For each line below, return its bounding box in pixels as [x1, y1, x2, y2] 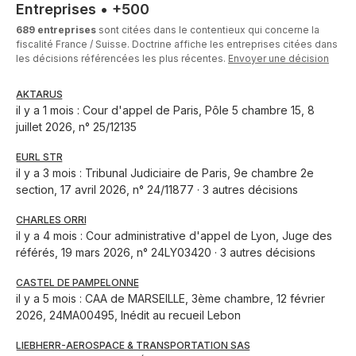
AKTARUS [16, 88, 63, 101]
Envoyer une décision [228, 52, 329, 65]
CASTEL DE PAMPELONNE [16, 277, 139, 289]
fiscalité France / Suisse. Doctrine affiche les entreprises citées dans [16, 38, 338, 51]
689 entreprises [16, 24, 96, 37]
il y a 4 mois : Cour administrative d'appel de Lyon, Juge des [16, 229, 332, 243]
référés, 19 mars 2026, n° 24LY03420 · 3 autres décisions [16, 246, 315, 260]
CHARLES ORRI [16, 214, 87, 226]
